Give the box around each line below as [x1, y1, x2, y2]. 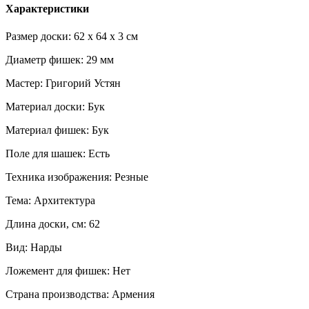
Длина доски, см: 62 [6, 217, 100, 230]
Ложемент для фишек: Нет [6, 264, 130, 277]
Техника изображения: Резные [6, 170, 148, 183]
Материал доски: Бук [6, 100, 105, 112]
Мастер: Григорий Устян [6, 77, 121, 89]
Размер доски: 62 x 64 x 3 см [6, 30, 138, 42]
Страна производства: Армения [6, 288, 154, 300]
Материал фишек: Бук [6, 123, 109, 136]
